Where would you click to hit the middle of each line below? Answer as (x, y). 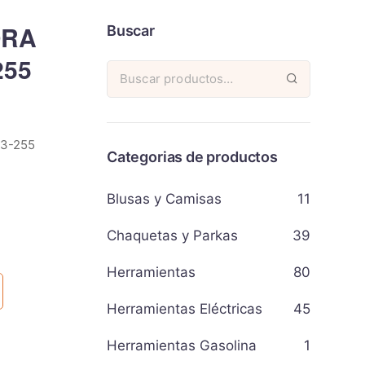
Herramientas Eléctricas (185, 309)
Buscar (131, 31)
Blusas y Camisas (164, 199)
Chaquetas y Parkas (172, 235)
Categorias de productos (192, 157)
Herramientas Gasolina (182, 345)
